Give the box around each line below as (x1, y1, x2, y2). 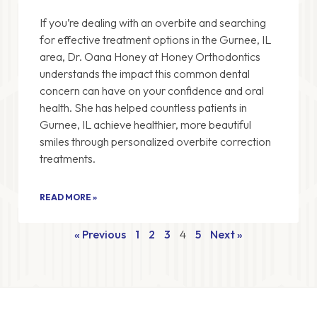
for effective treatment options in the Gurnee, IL (40, 32, 271, 47)
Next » (210, 226, 243, 241)
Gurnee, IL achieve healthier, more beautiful (40, 117, 251, 132)
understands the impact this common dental (40, 66, 250, 81)
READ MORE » (40, 191, 97, 202)
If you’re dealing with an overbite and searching (40, 15, 266, 30)
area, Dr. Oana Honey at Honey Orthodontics (40, 49, 260, 64)
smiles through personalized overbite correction (40, 134, 271, 149)
